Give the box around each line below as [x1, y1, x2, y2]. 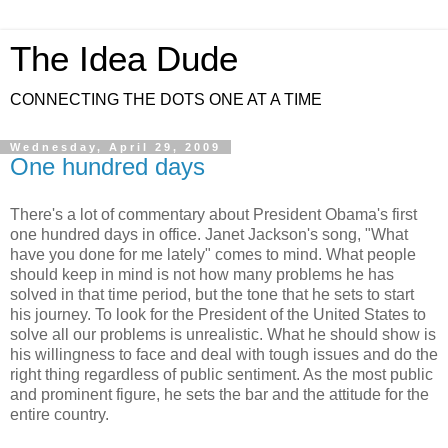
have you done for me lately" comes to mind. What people [10, 245, 416, 263]
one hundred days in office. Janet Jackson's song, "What [10, 225, 408, 243]
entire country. [10, 405, 109, 423]
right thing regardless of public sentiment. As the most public [10, 365, 433, 383]
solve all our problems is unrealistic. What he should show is [10, 325, 436, 343]
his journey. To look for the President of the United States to [10, 305, 426, 323]
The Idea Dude [10, 40, 238, 78]
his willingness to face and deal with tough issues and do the [10, 345, 438, 363]
